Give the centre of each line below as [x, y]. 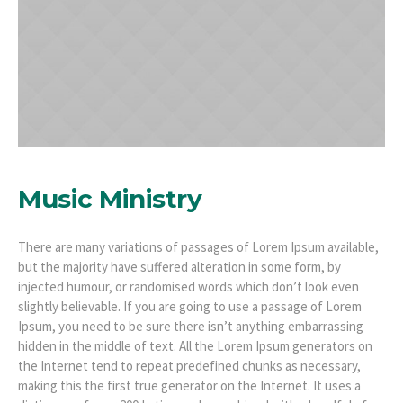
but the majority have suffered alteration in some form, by [179, 266]
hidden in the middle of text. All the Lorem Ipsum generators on [195, 345]
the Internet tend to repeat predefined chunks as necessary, [189, 365]
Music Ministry [110, 198]
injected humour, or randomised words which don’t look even [188, 286]
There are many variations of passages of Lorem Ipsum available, [198, 246]
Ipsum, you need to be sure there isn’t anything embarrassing [191, 326]
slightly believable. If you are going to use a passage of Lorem [190, 306]
